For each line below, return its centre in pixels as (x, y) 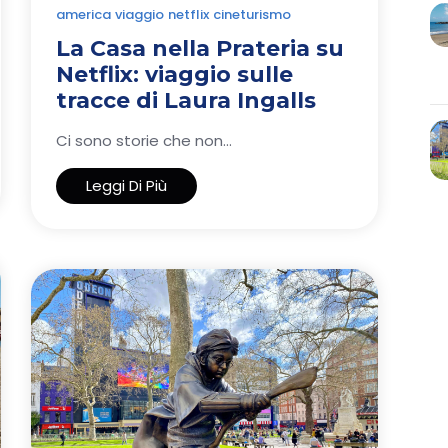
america (83, 14)
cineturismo (252, 14)
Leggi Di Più (126, 185)
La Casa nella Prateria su (200, 48)
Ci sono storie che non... (144, 140)
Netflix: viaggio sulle (174, 74)
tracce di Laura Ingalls (186, 100)
